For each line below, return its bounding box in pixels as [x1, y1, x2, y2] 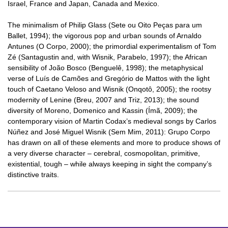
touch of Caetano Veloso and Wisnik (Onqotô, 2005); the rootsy [8, 84, 211, 93]
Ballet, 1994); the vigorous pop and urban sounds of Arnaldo [8, 31, 202, 40]
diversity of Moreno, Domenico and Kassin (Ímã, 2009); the [8, 106, 197, 115]
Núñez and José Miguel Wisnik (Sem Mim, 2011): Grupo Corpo [8, 127, 210, 136]
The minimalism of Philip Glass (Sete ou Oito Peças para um [8, 20, 202, 29]
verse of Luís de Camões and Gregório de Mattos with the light [8, 74, 210, 82]
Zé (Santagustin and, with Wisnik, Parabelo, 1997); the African [8, 52, 207, 61]
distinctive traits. [8, 170, 59, 179]
